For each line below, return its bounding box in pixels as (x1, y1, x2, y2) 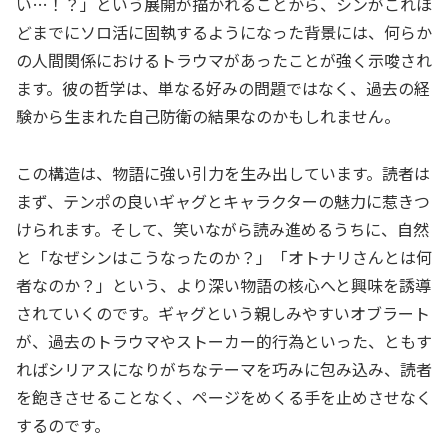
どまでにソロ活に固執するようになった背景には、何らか (16, 20, 432, 45)
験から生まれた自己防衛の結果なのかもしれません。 (16, 104, 400, 129)
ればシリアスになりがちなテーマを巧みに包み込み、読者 (16, 357, 432, 382)
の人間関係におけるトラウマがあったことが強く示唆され (16, 48, 432, 73)
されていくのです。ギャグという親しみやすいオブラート (16, 301, 430, 326)
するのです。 (16, 413, 110, 438)
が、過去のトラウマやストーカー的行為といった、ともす (16, 329, 432, 354)
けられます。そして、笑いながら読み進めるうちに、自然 (16, 217, 429, 242)
